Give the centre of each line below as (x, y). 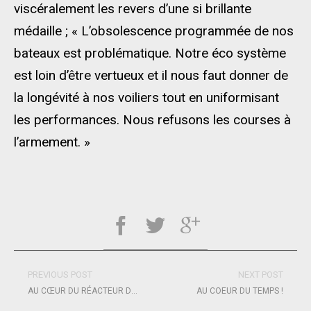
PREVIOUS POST (60, 275)
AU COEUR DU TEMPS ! (240, 291)
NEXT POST (261, 275)
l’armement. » (52, 142)
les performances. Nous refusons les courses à (152, 120)
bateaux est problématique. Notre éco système (150, 53)
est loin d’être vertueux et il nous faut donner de (151, 75)
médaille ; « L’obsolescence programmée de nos (154, 31)
